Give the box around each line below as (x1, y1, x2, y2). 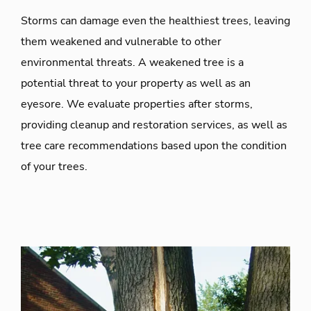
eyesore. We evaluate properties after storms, (21, 96, 253, 112)
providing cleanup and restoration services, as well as (21, 117, 287, 133)
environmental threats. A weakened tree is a (21, 54, 244, 70)
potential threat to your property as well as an (21, 75, 251, 91)
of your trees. (21, 158, 87, 174)
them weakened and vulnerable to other (21, 33, 221, 49)
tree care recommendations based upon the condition (21, 137, 287, 153)
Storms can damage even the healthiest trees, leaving (21, 12, 290, 28)
